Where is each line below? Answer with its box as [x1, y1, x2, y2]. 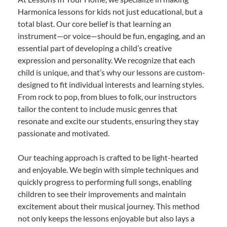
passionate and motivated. [18, 128, 109, 138]
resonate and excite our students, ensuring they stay [18, 116, 199, 126]
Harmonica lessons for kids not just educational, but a [18, 7, 203, 17]
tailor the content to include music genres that [18, 104, 177, 114]
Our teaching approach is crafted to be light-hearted [18, 153, 198, 163]
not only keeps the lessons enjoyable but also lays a [18, 213, 195, 223]
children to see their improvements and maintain [18, 189, 186, 199]
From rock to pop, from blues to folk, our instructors [18, 92, 197, 102]
